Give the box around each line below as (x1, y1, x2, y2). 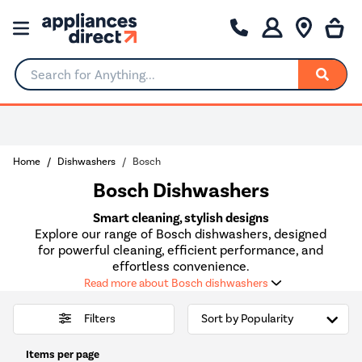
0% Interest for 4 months (137, 118, 267, 133)
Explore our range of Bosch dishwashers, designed (35, 225, 327, 242)
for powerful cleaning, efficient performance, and (38, 242, 324, 258)
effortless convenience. (112, 258, 250, 274)
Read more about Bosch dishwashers (84, 276, 269, 290)
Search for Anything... (15, 74, 137, 88)
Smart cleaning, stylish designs (92, 209, 269, 226)
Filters (83, 312, 116, 326)
